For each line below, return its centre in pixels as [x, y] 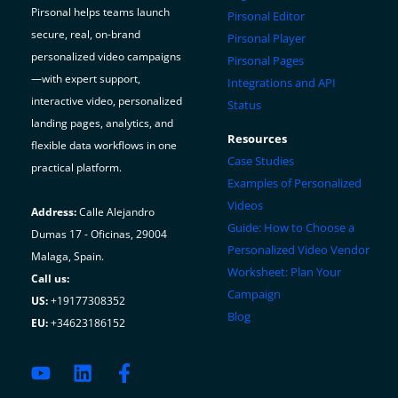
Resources [257, 139]
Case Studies [260, 161]
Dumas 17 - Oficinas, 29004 [99, 235]
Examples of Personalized [294, 183]
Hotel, [104, 55]
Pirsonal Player [266, 39]
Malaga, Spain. [68, 257]
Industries [118, 143]
